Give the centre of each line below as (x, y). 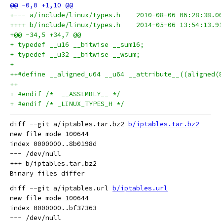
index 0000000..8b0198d (53, 144)
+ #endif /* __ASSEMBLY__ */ (65, 94)
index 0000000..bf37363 (53, 208)
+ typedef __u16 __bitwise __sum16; (77, 45)
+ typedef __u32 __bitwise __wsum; (75, 55)
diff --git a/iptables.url (61, 188)
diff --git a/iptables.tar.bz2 (69, 124)
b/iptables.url (140, 188)
